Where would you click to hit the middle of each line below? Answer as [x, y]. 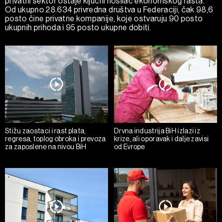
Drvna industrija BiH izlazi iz [157, 131]
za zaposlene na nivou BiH [46, 146]
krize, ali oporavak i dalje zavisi [162, 139]
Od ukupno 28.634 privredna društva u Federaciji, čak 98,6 [109, 9]
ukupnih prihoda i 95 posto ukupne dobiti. [78, 27]
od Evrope [130, 146]
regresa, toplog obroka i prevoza [55, 139]
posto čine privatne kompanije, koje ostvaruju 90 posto [104, 18]
